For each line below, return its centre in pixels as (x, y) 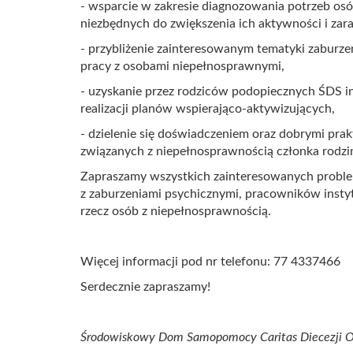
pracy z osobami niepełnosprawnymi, (182, 66)
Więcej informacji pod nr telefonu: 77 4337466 (210, 262)
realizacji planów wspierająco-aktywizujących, (208, 109)
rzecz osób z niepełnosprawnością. (176, 211)
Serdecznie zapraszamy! (145, 287)
